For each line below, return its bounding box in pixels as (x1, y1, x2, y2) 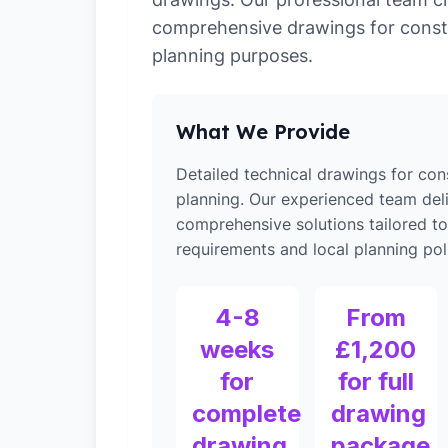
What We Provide (176, 119, 350, 144)
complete (192, 399, 301, 428)
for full (337, 367, 414, 396)
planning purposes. (152, 45, 313, 66)
